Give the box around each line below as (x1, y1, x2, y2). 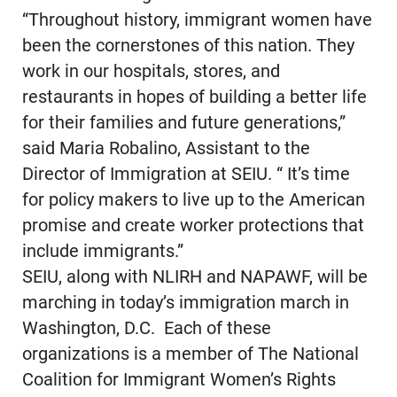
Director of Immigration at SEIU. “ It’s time (21, 164, 350, 185)
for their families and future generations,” (21, 113, 346, 134)
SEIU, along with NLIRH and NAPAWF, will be (21, 267, 368, 288)
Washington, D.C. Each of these (21, 318, 271, 339)
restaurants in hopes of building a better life (21, 87, 367, 108)
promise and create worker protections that (21, 215, 364, 237)
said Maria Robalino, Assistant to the (21, 138, 310, 160)
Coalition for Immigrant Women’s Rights (21, 370, 336, 391)
